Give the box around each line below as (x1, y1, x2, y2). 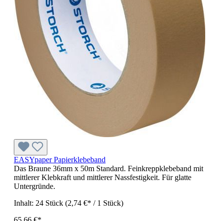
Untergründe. (14, 182, 55, 190)
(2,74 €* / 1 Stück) (65, 199, 123, 207)
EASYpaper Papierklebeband (14, 155, 106, 164)
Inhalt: (14, 199, 36, 207)
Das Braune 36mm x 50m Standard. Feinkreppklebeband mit (14, 164, 203, 173)
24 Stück (36, 199, 65, 207)
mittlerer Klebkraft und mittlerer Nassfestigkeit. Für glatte (14, 173, 191, 182)
